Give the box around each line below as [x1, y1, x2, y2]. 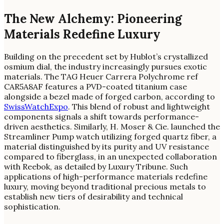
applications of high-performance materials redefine [4, 171, 207, 182]
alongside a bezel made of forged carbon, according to [4, 91, 215, 102]
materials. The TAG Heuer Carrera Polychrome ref [4, 71, 198, 82]
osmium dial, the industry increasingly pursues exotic [4, 61, 207, 72]
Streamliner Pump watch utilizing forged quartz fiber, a [4, 131, 216, 142]
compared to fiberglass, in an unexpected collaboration [4, 151, 217, 162]
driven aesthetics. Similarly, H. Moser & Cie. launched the [4, 121, 220, 132]
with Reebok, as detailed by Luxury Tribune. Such [4, 161, 188, 172]
